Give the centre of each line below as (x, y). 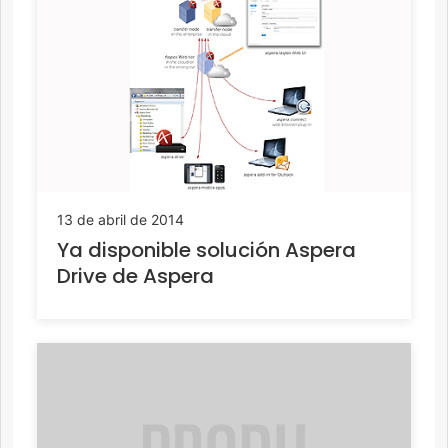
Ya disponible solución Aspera (206, 249)
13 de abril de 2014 (120, 219)
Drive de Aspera (135, 275)
